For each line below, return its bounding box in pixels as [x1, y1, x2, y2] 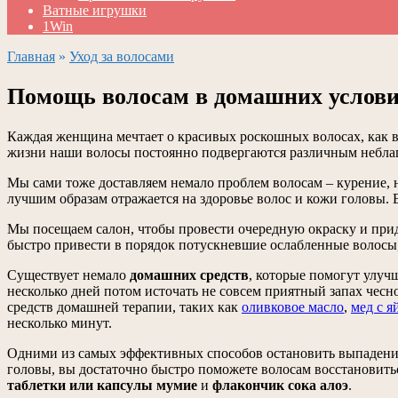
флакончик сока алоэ [212, 378, 348, 394]
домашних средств [130, 267, 249, 283]
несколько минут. [7, 315, 112, 331]
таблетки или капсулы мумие [7, 378, 197, 394]
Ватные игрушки [43, 3, 147, 18]
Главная [7, 49, 55, 64]
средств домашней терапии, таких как [7, 299, 242, 315]
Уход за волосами [69, 49, 174, 64]
